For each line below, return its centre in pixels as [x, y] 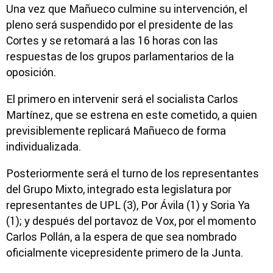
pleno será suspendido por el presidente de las [120, 24]
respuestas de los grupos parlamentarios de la [120, 56]
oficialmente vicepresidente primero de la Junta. [125, 252]
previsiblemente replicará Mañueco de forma [116, 130]
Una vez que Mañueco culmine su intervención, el [127, 9]
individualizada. [44, 146]
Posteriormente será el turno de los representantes [133, 173]
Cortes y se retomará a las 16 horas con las [112, 40]
